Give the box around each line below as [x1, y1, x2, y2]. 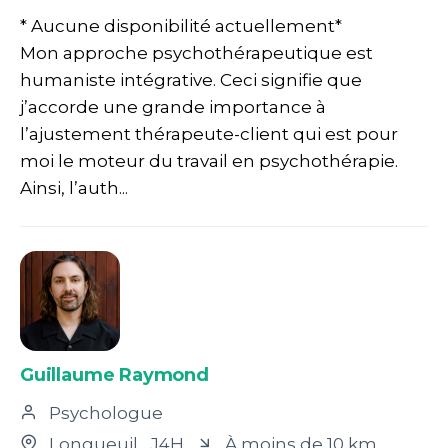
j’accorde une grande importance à [20, 96, 326, 117]
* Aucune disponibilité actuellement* [20, 15, 342, 36]
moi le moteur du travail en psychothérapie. [20, 150, 398, 171]
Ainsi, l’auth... [20, 177, 128, 198]
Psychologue [45, 402, 163, 423]
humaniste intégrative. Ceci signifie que [20, 69, 362, 90]
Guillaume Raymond [20, 363, 209, 386]
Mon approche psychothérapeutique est [20, 42, 373, 63]
